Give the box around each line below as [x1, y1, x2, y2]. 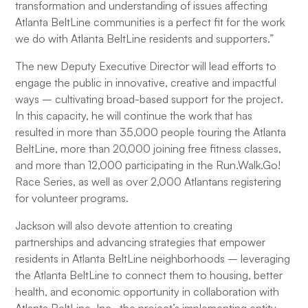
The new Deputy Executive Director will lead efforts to [15, 59, 277, 73]
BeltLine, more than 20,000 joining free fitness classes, [15, 142, 282, 155]
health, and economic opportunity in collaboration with [15, 285, 280, 298]
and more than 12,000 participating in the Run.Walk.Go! [15, 158, 281, 172]
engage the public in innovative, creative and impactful [15, 76, 277, 89]
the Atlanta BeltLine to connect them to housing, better [15, 268, 283, 282]
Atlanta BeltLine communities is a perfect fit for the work [15, 15, 285, 29]
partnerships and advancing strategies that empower [15, 235, 266, 249]
